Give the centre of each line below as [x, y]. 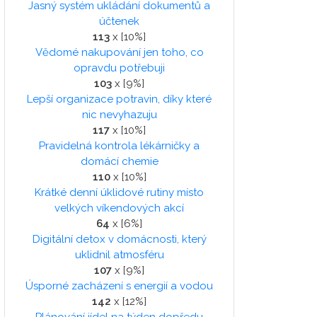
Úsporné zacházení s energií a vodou [119, 286]
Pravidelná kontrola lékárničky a [119, 146]
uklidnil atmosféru [119, 255]
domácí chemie [119, 162]
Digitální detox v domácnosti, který [119, 240]
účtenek [119, 22]
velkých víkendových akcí [119, 208]
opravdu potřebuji [119, 68]
